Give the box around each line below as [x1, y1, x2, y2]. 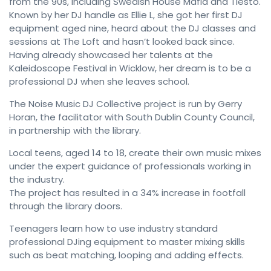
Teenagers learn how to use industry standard [9, 222, 218, 235]
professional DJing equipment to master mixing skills [9, 235, 245, 249]
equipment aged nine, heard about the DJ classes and [9, 22, 256, 35]
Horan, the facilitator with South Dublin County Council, [9, 111, 255, 124]
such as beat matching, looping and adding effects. [9, 249, 244, 262]
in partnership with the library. [9, 124, 141, 137]
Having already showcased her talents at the [9, 48, 213, 62]
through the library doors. [9, 200, 122, 213]
